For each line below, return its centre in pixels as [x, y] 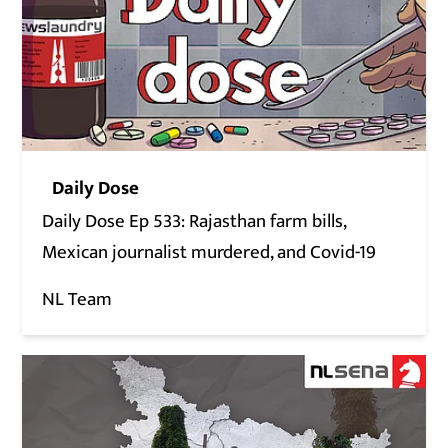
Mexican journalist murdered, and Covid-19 [209, 253]
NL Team [77, 300]
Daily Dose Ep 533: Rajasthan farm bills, [194, 222]
